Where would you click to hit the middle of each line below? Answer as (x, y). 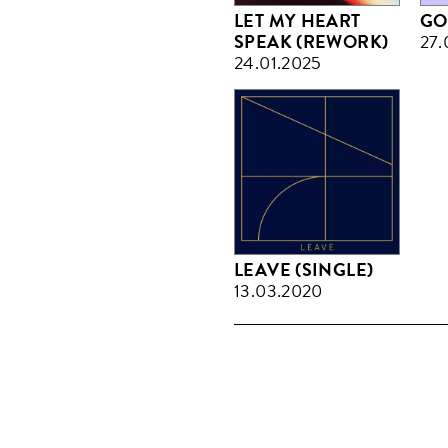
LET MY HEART (297, 21)
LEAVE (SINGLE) (304, 269)
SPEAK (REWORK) (311, 42)
